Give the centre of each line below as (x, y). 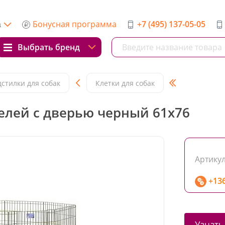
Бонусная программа (75, 24)
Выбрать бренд (49, 47)
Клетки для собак (125, 83)
